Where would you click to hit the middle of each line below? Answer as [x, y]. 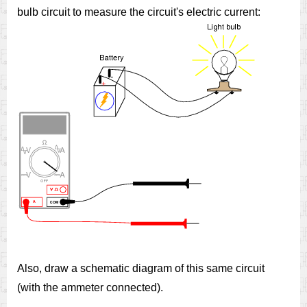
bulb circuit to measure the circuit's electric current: [139, 12]
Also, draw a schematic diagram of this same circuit [141, 268]
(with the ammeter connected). [90, 287]
